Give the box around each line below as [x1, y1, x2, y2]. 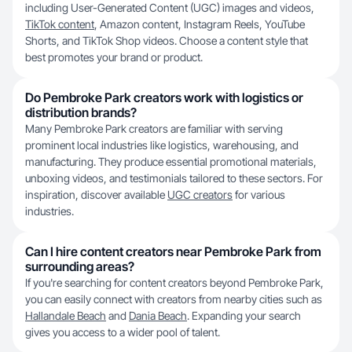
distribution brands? [25, 104, 137, 120]
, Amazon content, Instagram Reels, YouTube [94, 17, 305, 31]
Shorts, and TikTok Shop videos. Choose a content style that [25, 34, 308, 47]
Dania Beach [129, 309, 187, 322]
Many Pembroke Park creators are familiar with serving [25, 122, 283, 135]
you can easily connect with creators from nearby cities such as [25, 292, 322, 306]
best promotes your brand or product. [25, 50, 203, 64]
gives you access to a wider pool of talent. [25, 325, 220, 339]
